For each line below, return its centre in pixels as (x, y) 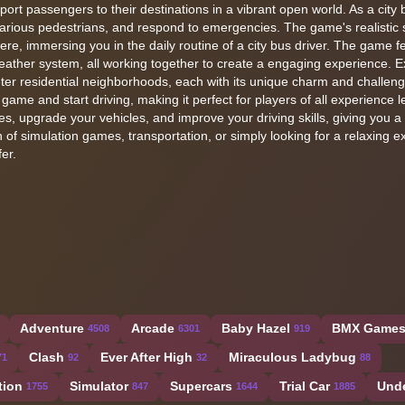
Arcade (153, 329)
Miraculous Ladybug (292, 358)
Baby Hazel (256, 329)
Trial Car (305, 386)
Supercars (201, 386)
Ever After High (146, 358)
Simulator (99, 386)
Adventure (52, 329)
